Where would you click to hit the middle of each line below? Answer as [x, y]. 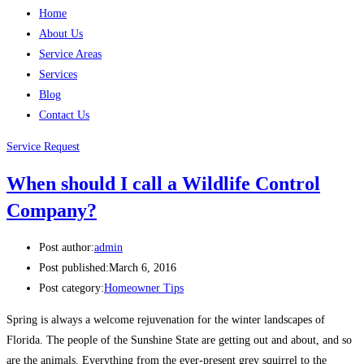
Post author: [67, 248]
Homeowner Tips [144, 288]
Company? [52, 210]
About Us [61, 34]
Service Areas [70, 54]
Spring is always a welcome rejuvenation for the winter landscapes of [166, 320]
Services [58, 74]
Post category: [71, 288]
